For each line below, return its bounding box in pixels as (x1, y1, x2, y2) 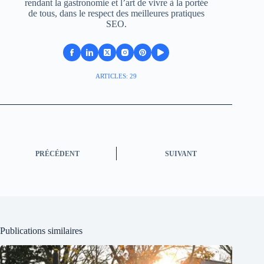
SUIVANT (165, 150, 197, 159)
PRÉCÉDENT (35, 150, 80, 159)
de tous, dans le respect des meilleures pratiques (28, 8, 204, 18)
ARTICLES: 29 (95, 72, 137, 80)
